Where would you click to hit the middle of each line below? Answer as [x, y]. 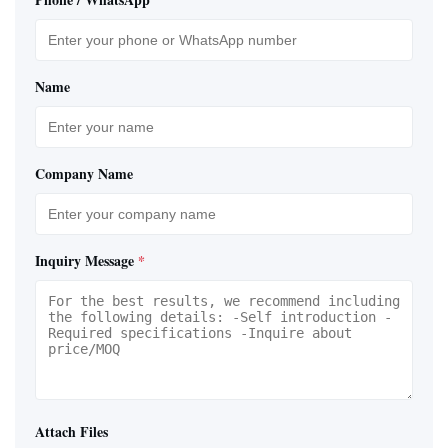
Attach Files [71, 432]
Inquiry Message [84, 261]
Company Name [84, 174]
